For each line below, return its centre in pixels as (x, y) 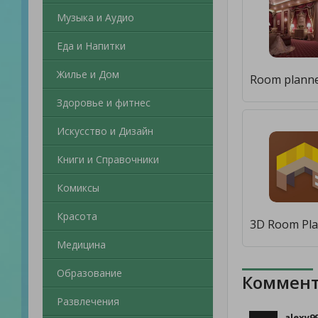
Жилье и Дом (88, 74)
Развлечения (88, 301)
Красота (77, 216)
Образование (89, 273)
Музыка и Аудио (95, 17)
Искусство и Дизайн (105, 131)
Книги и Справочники (108, 159)
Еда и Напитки (91, 46)
